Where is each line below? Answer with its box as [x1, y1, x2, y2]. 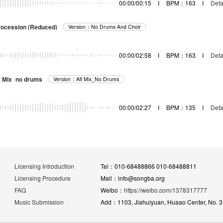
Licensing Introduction [14, 162, 74, 170]
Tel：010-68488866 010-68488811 [100, 162, 197, 170]
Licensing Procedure [14, 174, 71, 182]
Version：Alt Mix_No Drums [53, 75, 119, 83]
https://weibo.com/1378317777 [123, 186, 207, 194]
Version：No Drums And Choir [68, 23, 141, 30]
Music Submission [14, 198, 64, 206]
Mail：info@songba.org [100, 174, 165, 182]
